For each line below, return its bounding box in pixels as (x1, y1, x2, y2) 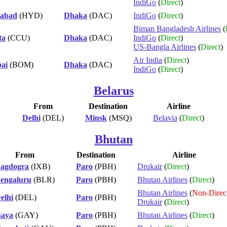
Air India (133, 55, 162, 64)
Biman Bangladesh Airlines (133, 24, 221, 33)
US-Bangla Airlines (133, 42, 196, 51)
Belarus (93, 84, 134, 97)
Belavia (153, 113, 177, 122)
